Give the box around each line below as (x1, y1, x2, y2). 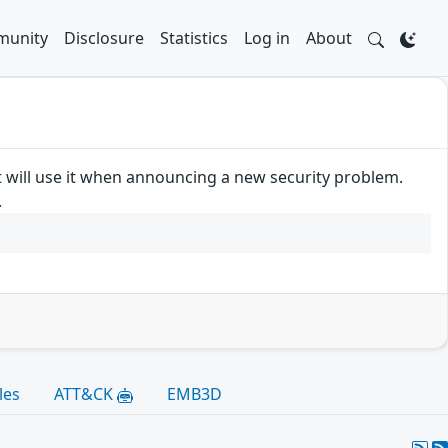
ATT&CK (53, 383, 117, 405)
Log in (244, 27, 290, 49)
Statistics (160, 27, 228, 49)
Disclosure (64, 27, 144, 49)
